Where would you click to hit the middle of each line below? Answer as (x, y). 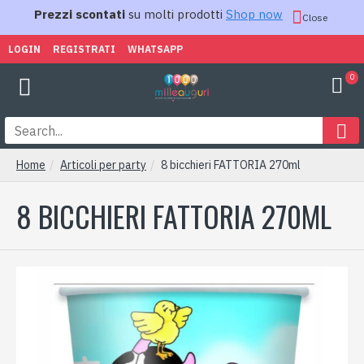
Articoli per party (103, 165)
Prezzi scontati (80, 14)
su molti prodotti (175, 14)
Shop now (254, 14)
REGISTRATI (84, 49)
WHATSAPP (155, 49)
